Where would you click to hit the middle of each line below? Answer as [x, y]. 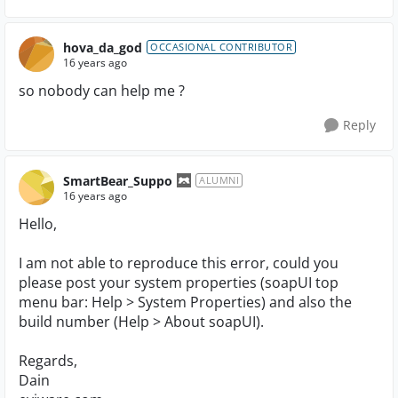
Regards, [48, 361]
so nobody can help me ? [102, 91]
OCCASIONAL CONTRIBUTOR [221, 47]
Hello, [38, 224]
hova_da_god [103, 47]
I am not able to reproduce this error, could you [179, 263]
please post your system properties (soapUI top [179, 283]
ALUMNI [219, 180]
